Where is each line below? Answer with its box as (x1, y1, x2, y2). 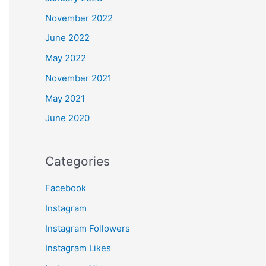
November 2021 (45, 72, 112, 84)
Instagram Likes (45, 242, 111, 254)
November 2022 (45, 12, 113, 24)
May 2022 (45, 52, 86, 64)
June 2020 (45, 112, 90, 124)
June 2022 (45, 32, 90, 44)
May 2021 (45, 92, 85, 104)
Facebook (45, 182, 86, 194)
